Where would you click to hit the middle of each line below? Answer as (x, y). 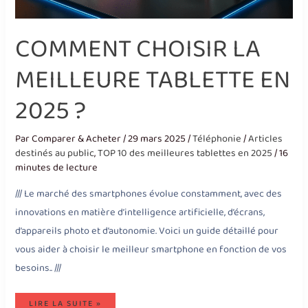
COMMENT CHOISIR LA (138, 49)
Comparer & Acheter (78, 139)
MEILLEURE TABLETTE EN (153, 80)
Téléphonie (217, 139)
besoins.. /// (38, 268)
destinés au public (55, 153)
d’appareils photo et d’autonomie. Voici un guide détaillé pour (147, 231)
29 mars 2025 (158, 139)
